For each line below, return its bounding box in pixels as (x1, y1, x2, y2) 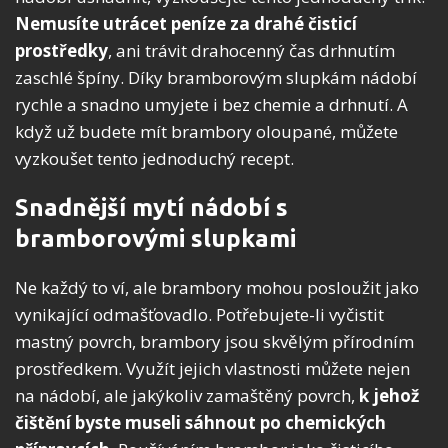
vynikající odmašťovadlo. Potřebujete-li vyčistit (15, 303, 384, 327)
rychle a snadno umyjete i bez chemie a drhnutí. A (15, 93, 408, 117)
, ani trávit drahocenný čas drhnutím (108, 39, 395, 63)
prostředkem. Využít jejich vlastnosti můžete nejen (15, 357, 410, 381)
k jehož (359, 384, 419, 408)
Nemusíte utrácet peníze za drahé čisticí (15, 12, 357, 36)
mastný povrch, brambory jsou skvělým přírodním (15, 330, 414, 354)
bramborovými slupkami (15, 225, 296, 253)
